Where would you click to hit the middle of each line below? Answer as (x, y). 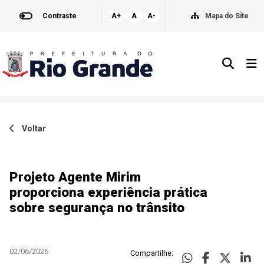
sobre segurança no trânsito (97, 207)
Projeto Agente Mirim (75, 176)
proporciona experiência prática (108, 192)
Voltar (30, 128)
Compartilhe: (151, 253)
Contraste (59, 16)
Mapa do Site (227, 16)
